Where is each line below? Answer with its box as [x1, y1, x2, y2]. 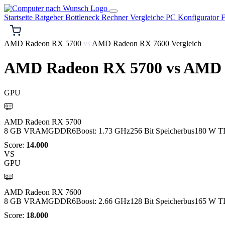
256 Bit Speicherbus [130, 126, 194, 135]
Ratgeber [35, 13, 65, 22]
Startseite [4, 13, 35, 22]
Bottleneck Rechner [65, 13, 130, 22]
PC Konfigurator [166, 13, 221, 22]
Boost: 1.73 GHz [76, 126, 130, 135]
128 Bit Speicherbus [130, 196, 194, 205]
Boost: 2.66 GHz [76, 196, 130, 205]
